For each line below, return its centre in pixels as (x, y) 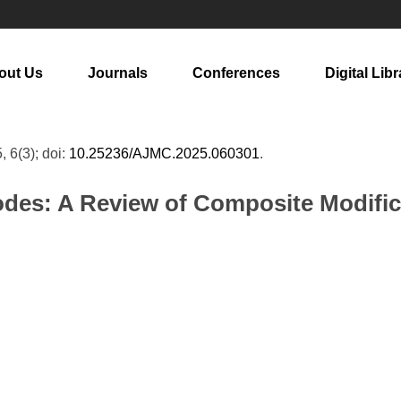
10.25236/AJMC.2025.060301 (164, 154)
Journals (118, 73)
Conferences (236, 73)
